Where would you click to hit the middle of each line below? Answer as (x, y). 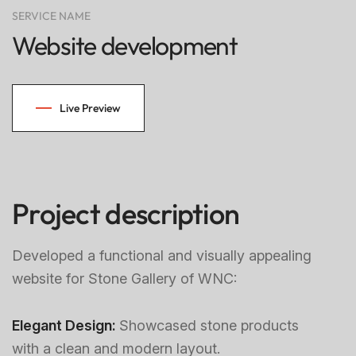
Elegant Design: (66, 325)
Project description (126, 213)
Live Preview (90, 108)
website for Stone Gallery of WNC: (124, 279)
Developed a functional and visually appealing (162, 255)
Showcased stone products (209, 325)
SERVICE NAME (51, 16)
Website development (125, 45)
